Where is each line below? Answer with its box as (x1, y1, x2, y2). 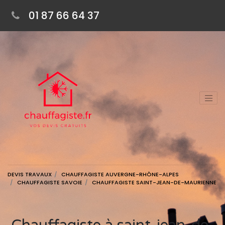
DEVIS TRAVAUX (8, 170, 52, 179)
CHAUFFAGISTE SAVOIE (17, 178, 82, 187)
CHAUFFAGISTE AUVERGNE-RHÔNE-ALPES (61, 170, 179, 179)
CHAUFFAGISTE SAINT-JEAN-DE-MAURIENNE (92, 178, 216, 187)
